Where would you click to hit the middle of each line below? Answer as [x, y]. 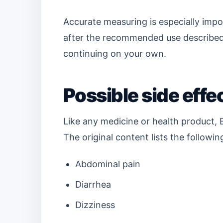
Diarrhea [93, 184]
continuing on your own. [115, 54]
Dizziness [95, 205]
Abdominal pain [108, 164]
